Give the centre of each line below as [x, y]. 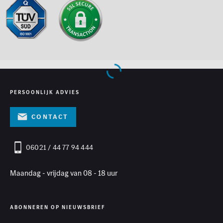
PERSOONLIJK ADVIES [45, 92]
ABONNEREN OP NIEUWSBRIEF [58, 207]
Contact [50, 116]
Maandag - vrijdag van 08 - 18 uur [64, 173]
